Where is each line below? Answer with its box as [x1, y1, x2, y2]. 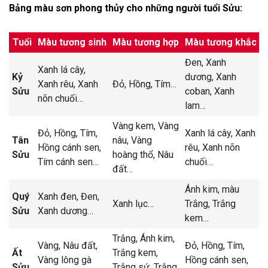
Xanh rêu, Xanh [38, 78, 98, 90]
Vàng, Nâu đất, [38, 240, 98, 252]
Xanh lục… [112, 198, 154, 210]
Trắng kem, [112, 247, 158, 259]
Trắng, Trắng [185, 198, 236, 210]
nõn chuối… [38, 93, 83, 105]
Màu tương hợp [112, 36, 179, 48]
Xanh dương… [38, 205, 93, 217]
